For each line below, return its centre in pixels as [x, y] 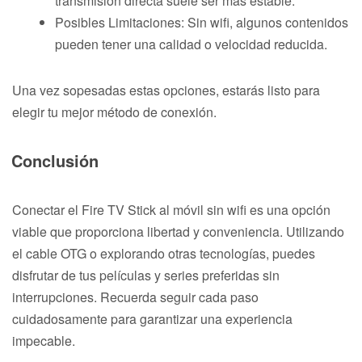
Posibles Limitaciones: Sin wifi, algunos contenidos [202, 22]
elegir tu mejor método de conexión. [114, 112]
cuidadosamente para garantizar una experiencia [152, 318]
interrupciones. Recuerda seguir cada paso [135, 297]
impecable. [44, 340]
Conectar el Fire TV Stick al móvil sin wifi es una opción [171, 209]
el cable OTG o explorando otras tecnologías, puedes [164, 253]
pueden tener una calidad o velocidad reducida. [191, 44]
